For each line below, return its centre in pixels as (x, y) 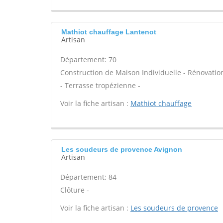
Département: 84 (88, 177)
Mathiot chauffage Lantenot (109, 32)
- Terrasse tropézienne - (100, 85)
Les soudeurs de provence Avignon (122, 149)
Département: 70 (88, 59)
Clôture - (75, 190)
